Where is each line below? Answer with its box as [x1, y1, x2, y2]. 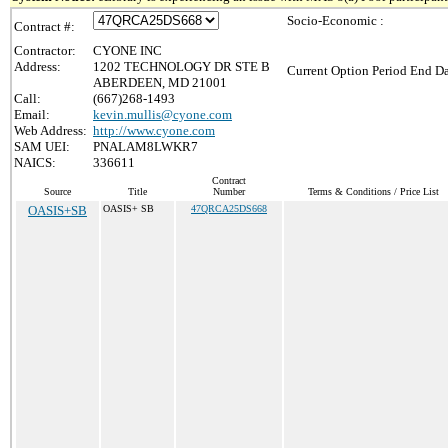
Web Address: [14, 123, 87, 138]
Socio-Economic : [287, 13, 384, 28]
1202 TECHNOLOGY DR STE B [93, 59, 270, 74]
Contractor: [14, 43, 76, 58]
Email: [14, 107, 50, 122]
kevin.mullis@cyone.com [93, 107, 232, 122]
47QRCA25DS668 [191, 203, 267, 214]
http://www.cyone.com [93, 123, 215, 138]
